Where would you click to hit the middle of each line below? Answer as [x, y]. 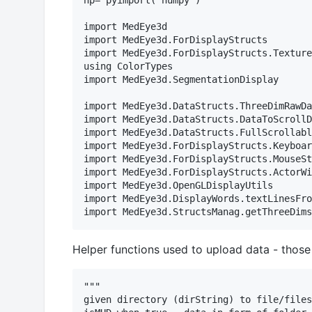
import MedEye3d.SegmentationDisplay [181, 80]
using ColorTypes [128, 67]
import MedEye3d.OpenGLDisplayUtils [178, 186]
